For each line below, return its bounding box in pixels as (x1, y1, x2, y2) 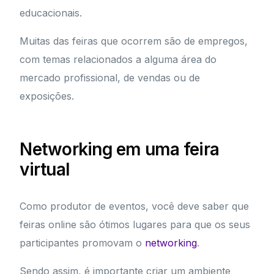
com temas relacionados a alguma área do (20, 53, 217, 66)
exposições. (20, 90, 75, 103)
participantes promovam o (20, 237, 146, 250)
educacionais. (20, 7, 83, 20)
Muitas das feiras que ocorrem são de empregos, (20, 35, 248, 48)
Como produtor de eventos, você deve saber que (20, 200, 250, 213)
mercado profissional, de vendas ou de (20, 72, 201, 84)
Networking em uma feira (20, 139, 220, 160)
